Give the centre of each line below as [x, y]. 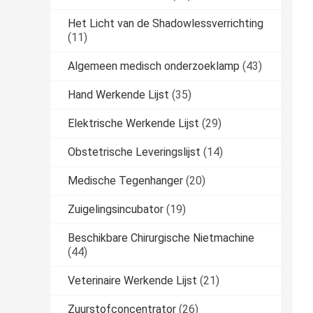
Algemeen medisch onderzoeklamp [154, 66]
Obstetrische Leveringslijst [134, 152]
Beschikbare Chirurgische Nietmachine [161, 238]
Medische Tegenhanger [125, 181]
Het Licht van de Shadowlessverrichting [166, 24]
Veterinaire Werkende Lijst [132, 281]
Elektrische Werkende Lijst [133, 124]
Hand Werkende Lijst [118, 95]
